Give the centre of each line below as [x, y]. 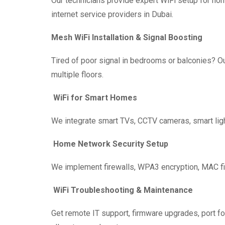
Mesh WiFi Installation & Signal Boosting [127, 37]
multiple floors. [77, 74]
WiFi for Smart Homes [95, 97]
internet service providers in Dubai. [112, 14]
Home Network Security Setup [111, 144]
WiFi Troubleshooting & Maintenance [123, 190]
